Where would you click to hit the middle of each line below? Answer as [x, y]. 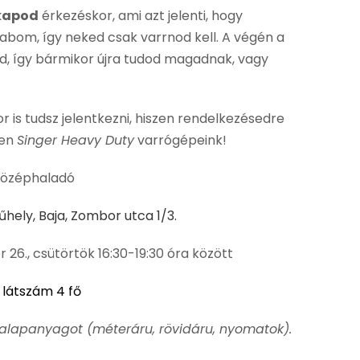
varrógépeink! [180, 140]
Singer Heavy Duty [76, 140]
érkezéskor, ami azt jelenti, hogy [141, 15]
